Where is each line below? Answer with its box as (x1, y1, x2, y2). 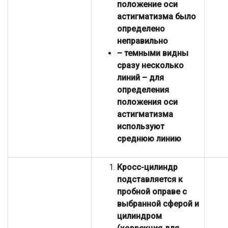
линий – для (117, 73, 164, 83)
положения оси (117, 97, 178, 107)
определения (117, 85, 169, 95)
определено (117, 24, 165, 34)
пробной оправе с (117, 187, 187, 197)
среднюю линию (117, 134, 181, 144)
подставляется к (117, 175, 183, 185)
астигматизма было (117, 12, 196, 22)
